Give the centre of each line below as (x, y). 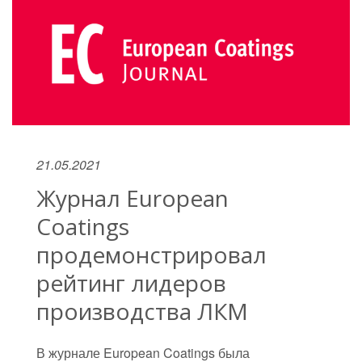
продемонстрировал (152, 255)
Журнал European (133, 198)
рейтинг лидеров (131, 283)
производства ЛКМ (142, 311)
